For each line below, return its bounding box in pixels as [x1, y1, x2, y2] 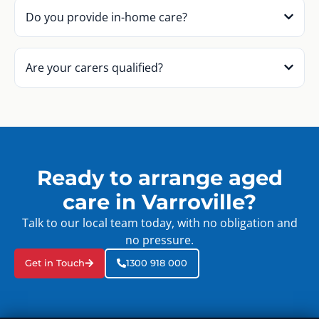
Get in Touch [25, 257, 85, 268]
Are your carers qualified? [26, 59, 163, 75]
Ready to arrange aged [36, 164, 283, 190]
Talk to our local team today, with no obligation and [21, 214, 298, 231]
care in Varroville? [63, 189, 256, 214]
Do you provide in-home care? [26, 9, 187, 25]
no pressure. [125, 231, 194, 248]
